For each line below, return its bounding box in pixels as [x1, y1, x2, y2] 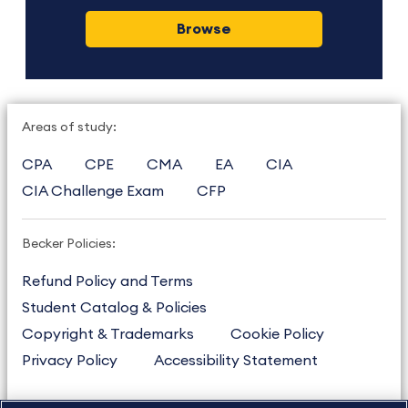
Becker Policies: [22, 237, 116, 250]
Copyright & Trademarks [22, 326, 194, 342]
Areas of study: [22, 120, 117, 134]
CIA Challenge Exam [22, 183, 164, 199]
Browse [176, 21, 231, 36]
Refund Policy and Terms [22, 273, 193, 289]
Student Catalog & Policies [22, 300, 207, 315]
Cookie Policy [230, 326, 324, 342]
